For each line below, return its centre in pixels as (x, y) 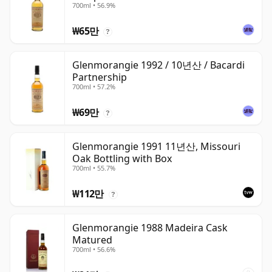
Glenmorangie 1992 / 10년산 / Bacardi (158, 65)
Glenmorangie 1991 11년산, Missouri (156, 147)
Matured (92, 240)
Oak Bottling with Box (122, 159)
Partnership (100, 77)
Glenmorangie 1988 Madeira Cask (150, 228)
